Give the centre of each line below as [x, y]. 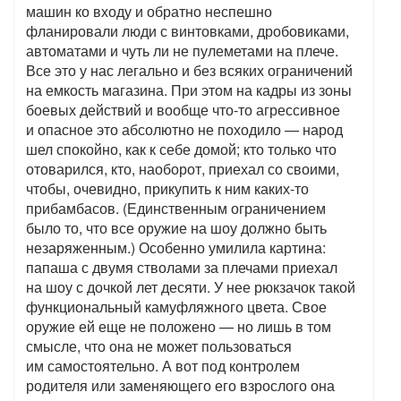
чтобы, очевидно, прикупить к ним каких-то [167, 189]
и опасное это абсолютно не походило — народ [184, 130]
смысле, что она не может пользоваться [159, 346]
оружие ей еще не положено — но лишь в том [179, 327]
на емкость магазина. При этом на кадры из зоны [189, 90]
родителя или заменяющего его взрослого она [180, 386]
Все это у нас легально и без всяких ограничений [189, 71]
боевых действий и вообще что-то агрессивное [183, 110]
